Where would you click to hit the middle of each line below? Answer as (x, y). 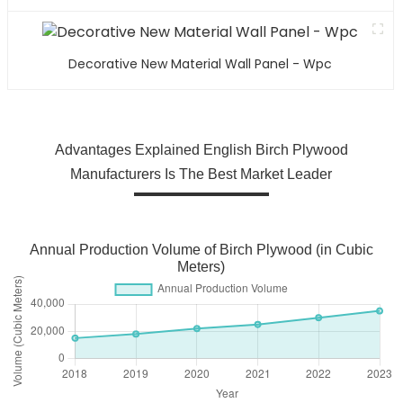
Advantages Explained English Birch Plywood (201, 149)
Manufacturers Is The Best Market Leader (201, 174)
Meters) (201, 266)
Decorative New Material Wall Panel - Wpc (201, 63)
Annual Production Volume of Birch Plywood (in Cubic (201, 249)
